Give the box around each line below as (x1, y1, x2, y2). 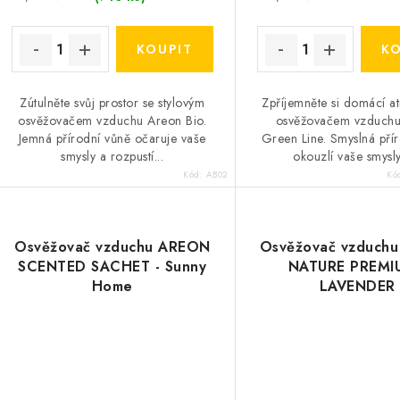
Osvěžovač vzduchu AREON (14, 237, 211, 258)
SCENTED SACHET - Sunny (18, 256, 207, 278)
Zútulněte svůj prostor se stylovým (20, 94, 205, 112)
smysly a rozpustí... (61, 147, 164, 166)
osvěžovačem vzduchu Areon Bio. (18, 112, 207, 130)
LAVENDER (319, 276, 396, 297)
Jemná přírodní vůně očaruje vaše (18, 129, 206, 148)
